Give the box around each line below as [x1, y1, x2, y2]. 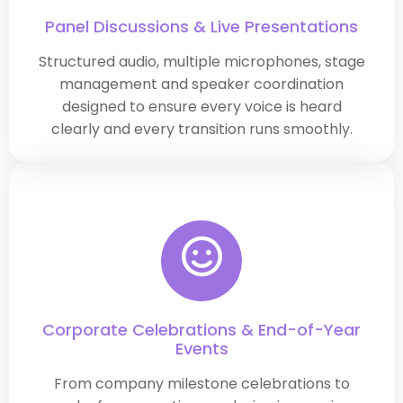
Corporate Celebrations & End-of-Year [42, 318, 361, 342]
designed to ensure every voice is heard [61, 95, 342, 117]
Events [175, 337, 228, 361]
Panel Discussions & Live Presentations [45, 14, 358, 38]
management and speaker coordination [59, 73, 344, 94]
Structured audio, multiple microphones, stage [38, 50, 365, 72]
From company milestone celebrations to [53, 373, 350, 395]
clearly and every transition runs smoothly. [50, 118, 353, 139]
